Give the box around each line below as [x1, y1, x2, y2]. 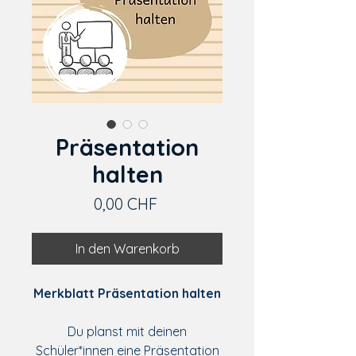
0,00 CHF [93, 194, 157, 214]
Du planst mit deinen [68, 323, 187, 339]
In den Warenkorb [75, 241, 180, 257]
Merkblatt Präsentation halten [33, 285, 221, 301]
